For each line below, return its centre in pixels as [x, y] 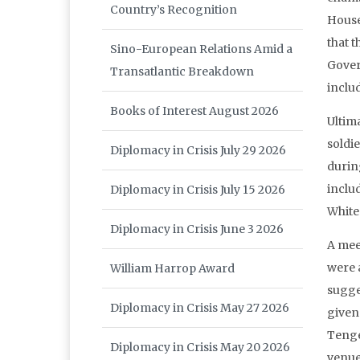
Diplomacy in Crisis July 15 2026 [198, 190]
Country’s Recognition [174, 10]
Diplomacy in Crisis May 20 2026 [200, 348]
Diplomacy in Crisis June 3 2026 [197, 229]
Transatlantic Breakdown [182, 72]
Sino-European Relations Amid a [201, 49]
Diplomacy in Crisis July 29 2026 [198, 151]
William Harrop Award [172, 269]
